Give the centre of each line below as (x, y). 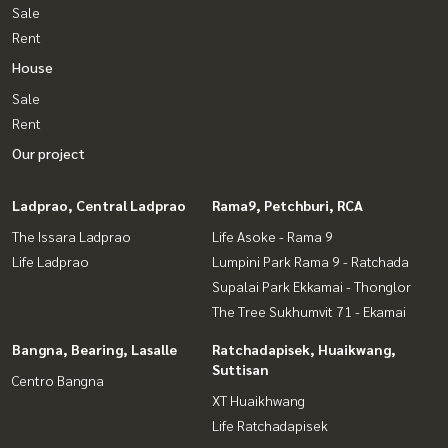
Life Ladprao (50, 261)
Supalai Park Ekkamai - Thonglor (311, 286)
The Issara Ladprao (71, 236)
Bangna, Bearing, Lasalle (94, 349)
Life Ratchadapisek (270, 425)
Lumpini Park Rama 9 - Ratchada (310, 261)
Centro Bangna (58, 380)
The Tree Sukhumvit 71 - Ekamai (309, 311)
